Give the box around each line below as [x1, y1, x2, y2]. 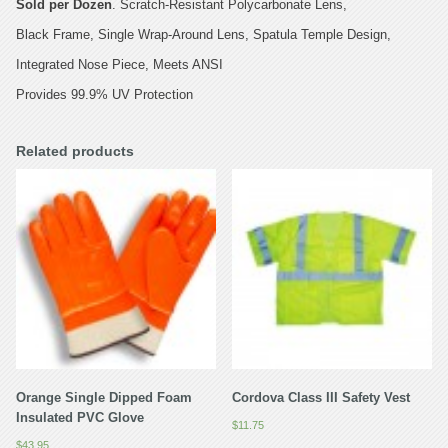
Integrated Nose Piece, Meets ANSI [16, 56, 223, 72]
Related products [16, 142, 134, 159]
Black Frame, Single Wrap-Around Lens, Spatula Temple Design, [16, 26, 391, 42]
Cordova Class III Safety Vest [232, 390, 411, 406]
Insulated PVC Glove [16, 410, 144, 426]
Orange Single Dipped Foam [16, 390, 192, 406]
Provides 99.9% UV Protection [16, 86, 193, 102]
